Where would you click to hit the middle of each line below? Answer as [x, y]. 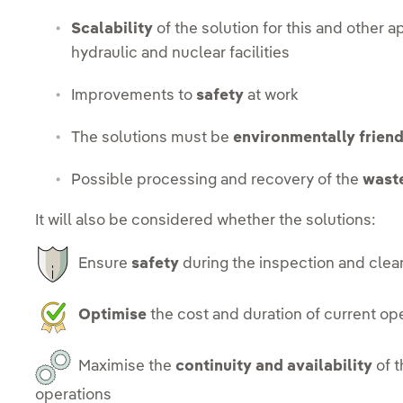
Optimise [113, 316]
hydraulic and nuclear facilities [181, 53]
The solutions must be [152, 138]
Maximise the [124, 367]
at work [272, 95]
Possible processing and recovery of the [217, 180]
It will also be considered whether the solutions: [206, 220]
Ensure [102, 264]
